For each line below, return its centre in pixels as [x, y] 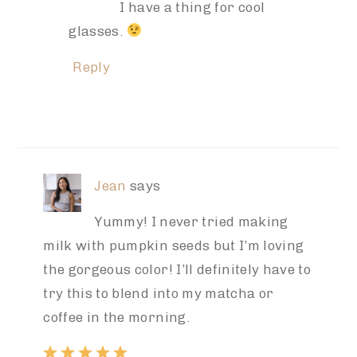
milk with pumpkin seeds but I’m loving [174, 245]
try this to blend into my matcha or [159, 293]
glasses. [98, 31]
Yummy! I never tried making [191, 221]
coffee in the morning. [116, 317]
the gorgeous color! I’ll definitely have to [177, 269]
